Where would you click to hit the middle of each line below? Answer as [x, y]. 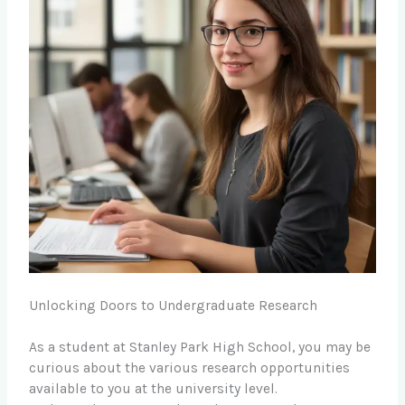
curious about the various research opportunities [190, 367]
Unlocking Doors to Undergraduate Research [174, 305]
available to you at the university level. [154, 388]
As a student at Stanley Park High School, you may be [200, 347]
